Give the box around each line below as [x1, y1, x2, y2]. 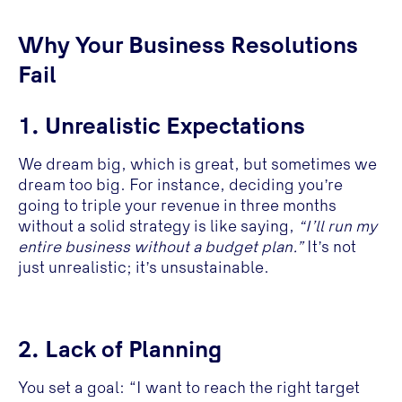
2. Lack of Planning [17, 340, 222, 362]
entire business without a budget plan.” [17, 241, 303, 257]
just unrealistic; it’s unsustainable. [17, 262, 269, 277]
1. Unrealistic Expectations [17, 117, 305, 138]
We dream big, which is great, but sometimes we [17, 159, 377, 174]
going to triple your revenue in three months [17, 200, 336, 215]
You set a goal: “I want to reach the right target [17, 382, 360, 398]
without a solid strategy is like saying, [17, 221, 298, 236]
